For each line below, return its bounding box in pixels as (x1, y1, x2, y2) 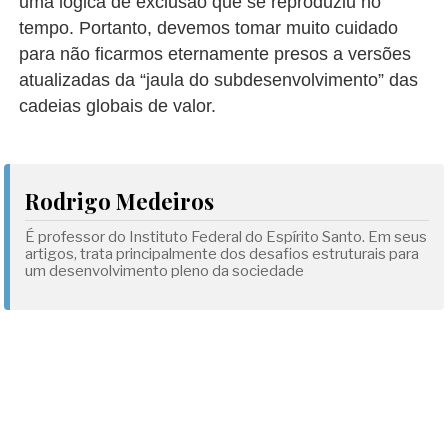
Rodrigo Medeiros (25, 186, 215, 217)
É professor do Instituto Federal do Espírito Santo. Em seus (25, 228, 428, 247)
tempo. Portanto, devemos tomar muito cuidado (19, 18, 399, 39)
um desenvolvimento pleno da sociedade (25, 262, 305, 281)
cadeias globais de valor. (19, 96, 217, 117)
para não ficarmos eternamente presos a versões (19, 44, 412, 65)
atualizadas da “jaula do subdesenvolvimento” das (19, 70, 419, 91)
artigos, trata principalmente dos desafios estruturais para (25, 245, 420, 264)
